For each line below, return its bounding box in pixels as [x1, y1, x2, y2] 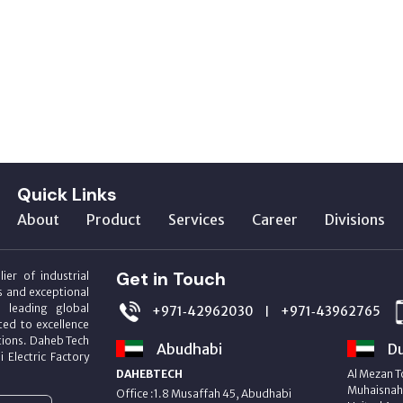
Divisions [325, 210, 385, 228]
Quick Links [17, 183, 117, 206]
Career [252, 210, 298, 228]
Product [86, 210, 141, 228]
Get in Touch [116, 267, 226, 291]
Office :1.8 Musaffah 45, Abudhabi [116, 387, 291, 400]
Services [168, 210, 225, 228]
